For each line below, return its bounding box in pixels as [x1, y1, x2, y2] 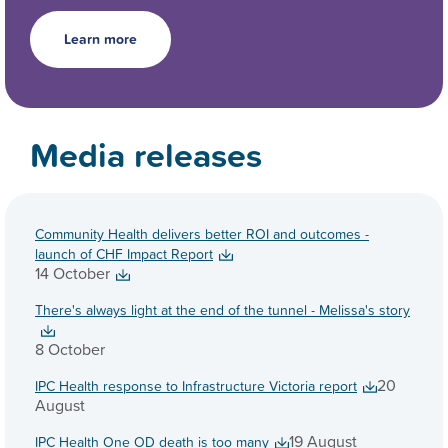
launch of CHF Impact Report [35, 244, 213, 264]
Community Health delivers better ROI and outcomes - [35, 224, 369, 244]
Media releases [30, 130, 262, 180]
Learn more [64, 29, 137, 50]
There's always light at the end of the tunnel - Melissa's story [35, 300, 410, 320]
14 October [35, 262, 110, 285]
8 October [35, 338, 109, 361]
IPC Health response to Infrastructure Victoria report [35, 376, 357, 396]
